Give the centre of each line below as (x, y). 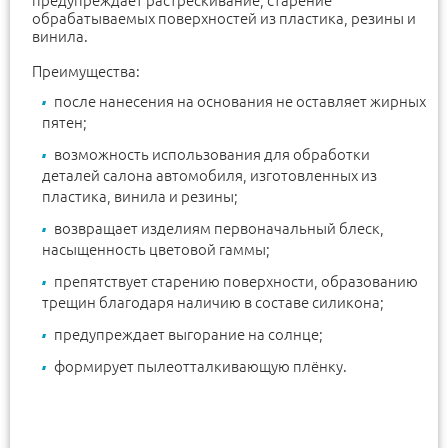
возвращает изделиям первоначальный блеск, (219, 228)
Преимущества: (86, 71)
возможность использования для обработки (212, 154)
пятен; (64, 122)
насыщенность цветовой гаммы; (156, 249)
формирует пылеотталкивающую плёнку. (200, 366)
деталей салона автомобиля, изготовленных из (209, 175)
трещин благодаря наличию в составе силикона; (213, 302)
